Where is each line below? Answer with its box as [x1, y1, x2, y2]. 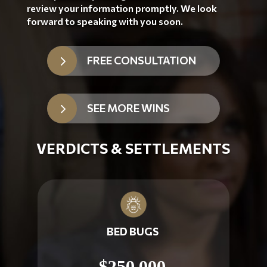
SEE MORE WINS [86, 101, 170, 114]
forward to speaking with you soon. [26, 15, 183, 27]
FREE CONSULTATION [86, 54, 196, 67]
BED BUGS [106, 224, 159, 238]
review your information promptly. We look [26, 2, 217, 14]
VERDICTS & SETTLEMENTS [36, 139, 231, 157]
